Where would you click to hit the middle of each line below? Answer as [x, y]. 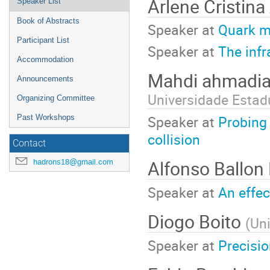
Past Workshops [46, 117]
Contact [29, 143]
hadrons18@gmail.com [73, 162]
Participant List [43, 40]
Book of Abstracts [48, 21]
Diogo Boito [196, 222]
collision [174, 139]
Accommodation [45, 59]
